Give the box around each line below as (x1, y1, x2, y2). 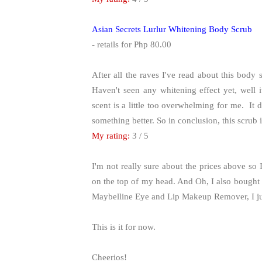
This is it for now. (92, 222, 156, 232)
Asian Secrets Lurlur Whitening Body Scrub (92, 24, 252, 34)
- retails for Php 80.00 (92, 39, 171, 49)
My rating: (92, 130, 130, 140)
